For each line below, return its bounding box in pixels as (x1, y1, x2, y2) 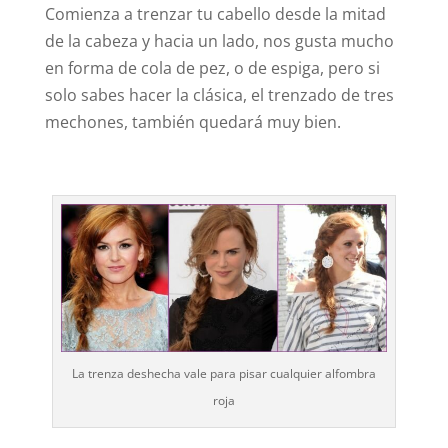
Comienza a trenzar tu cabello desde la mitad (44, 2, 386, 25)
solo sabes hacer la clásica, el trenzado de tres (44, 83, 394, 106)
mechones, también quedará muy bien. (44, 110, 341, 133)
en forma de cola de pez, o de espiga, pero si (44, 56, 380, 79)
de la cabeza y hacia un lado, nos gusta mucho (44, 29, 394, 52)
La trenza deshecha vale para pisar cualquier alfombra (71, 364, 376, 382)
